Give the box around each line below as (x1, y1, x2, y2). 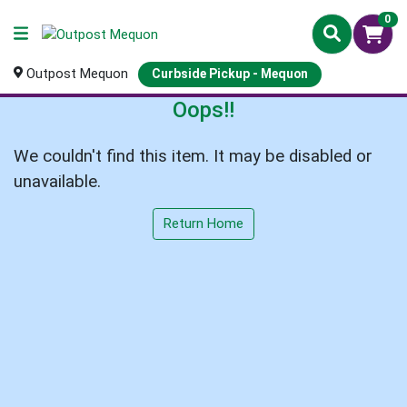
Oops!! (173, 97, 234, 124)
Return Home (164, 215, 243, 233)
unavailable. (14, 171, 101, 192)
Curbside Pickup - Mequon (151, 66, 308, 82)
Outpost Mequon (25, 65, 128, 83)
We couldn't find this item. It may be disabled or (14, 145, 372, 166)
